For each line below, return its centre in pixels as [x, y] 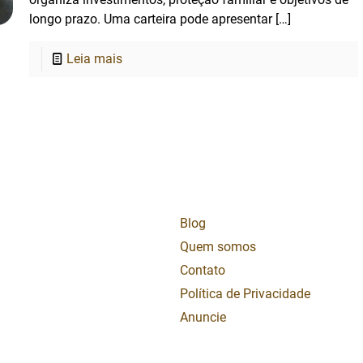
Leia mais [95, 59]
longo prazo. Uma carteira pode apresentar [151, 19]
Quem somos [218, 247]
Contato [203, 270]
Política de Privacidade [245, 294]
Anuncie [203, 317]
